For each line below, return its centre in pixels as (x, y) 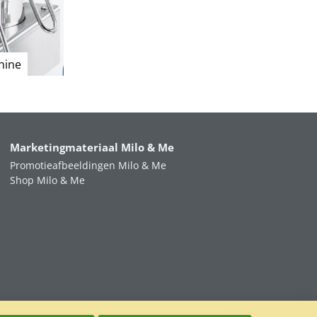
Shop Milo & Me (47, 180)
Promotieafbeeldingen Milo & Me (88, 165)
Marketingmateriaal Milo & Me (92, 148)
